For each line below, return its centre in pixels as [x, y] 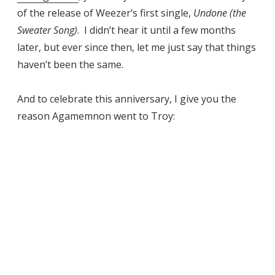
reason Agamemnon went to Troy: [96, 116]
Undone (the [220, 13]
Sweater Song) [47, 30]
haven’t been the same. [70, 64]
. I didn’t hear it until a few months [157, 30]
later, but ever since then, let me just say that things [137, 47]
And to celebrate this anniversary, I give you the [127, 99]
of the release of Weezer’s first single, [105, 13]
